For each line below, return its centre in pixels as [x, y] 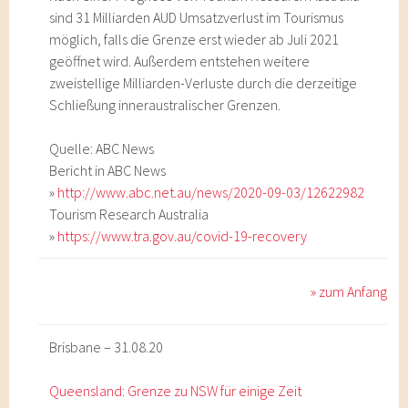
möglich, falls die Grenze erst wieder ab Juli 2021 [194, 39]
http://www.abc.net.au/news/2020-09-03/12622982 [211, 192]
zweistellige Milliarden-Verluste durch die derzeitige [204, 83]
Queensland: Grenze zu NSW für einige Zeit [176, 391]
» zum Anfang [349, 291]
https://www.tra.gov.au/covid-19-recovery [183, 236]
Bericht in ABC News [108, 170]
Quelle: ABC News [102, 148]
